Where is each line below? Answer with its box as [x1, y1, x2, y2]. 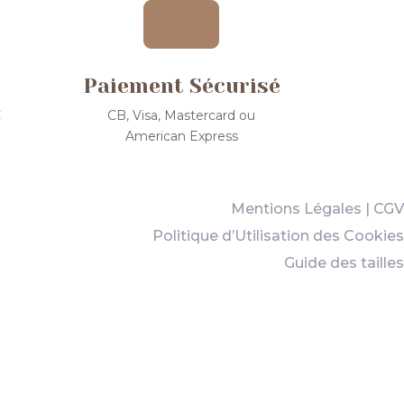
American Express [124, 127, 238, 144]
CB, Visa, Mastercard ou [107, 106, 256, 124]
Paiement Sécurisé [82, 73, 280, 98]
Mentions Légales [230, 199, 362, 217]
